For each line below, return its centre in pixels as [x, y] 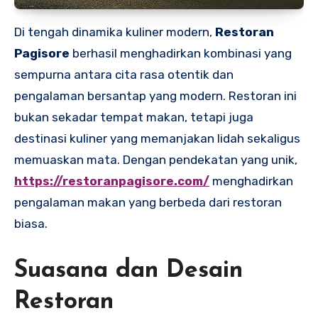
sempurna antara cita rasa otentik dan [124, 75]
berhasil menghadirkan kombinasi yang [181, 54]
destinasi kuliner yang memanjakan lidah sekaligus [157, 139]
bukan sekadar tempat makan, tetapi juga [134, 117]
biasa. [31, 224]
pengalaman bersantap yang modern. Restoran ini [155, 96]
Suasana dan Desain [128, 271]
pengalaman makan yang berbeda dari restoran [148, 203]
